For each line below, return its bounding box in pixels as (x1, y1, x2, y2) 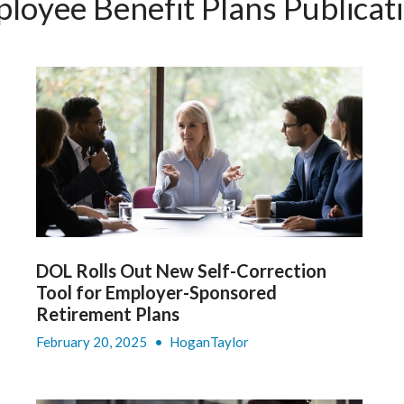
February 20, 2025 (35, 334, 150, 351)
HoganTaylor (169, 334, 249, 351)
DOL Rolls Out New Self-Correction (35, 260, 326, 282)
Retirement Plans (35, 303, 179, 326)
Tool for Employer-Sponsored (35, 281, 277, 304)
